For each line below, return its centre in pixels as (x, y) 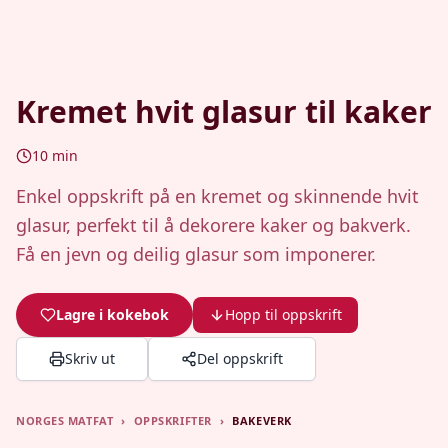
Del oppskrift (240, 358)
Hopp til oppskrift (283, 314)
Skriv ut (90, 358)
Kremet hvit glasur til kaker (224, 111)
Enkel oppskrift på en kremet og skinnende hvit (217, 196)
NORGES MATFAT (65, 420)
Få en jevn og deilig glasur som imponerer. (196, 254)
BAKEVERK (262, 420)
